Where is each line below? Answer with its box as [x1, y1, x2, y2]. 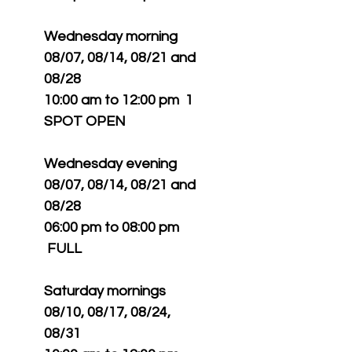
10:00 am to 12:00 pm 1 [44, 93, 193, 108]
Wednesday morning [44, 29, 178, 44]
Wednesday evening [44, 156, 177, 171]
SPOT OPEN [44, 114, 126, 129]
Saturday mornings [44, 284, 166, 299]
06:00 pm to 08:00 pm [44, 220, 179, 235]
